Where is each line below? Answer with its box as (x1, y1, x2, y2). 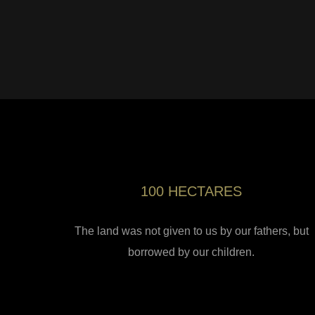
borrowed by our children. (128, 245, 255, 258)
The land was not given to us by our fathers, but (74, 224, 309, 237)
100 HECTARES (141, 183, 242, 199)
